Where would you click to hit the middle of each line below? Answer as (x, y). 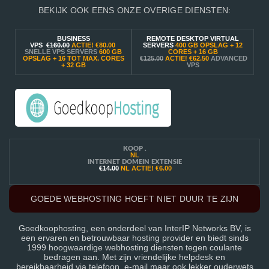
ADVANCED (229, 58)
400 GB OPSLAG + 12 (209, 45)
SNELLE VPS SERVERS (62, 52)
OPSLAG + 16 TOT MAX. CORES (73, 58)
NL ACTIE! (137, 168)
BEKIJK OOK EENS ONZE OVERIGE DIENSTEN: (134, 10)
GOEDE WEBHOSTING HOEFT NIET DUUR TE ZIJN (134, 199)
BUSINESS (73, 38)
